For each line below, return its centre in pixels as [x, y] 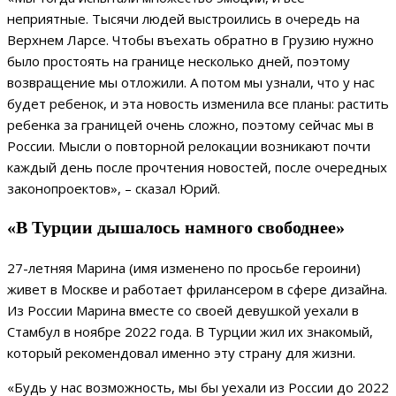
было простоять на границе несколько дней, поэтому [179, 61]
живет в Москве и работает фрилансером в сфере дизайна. [197, 289]
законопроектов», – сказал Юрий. [115, 188]
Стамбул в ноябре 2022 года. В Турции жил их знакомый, [190, 331]
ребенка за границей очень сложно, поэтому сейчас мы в [190, 124]
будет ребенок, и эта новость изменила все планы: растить [198, 103]
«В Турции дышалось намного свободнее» [176, 228]
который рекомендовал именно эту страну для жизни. [183, 352]
